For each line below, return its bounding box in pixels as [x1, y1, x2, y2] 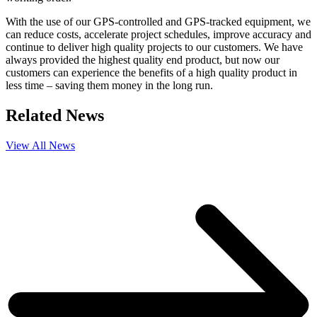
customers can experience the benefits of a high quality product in [6, 67, 297, 79]
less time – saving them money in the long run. [6, 79, 213, 92]
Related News [6, 106, 104, 125]
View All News [6, 139, 75, 152]
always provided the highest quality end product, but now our [6, 54, 279, 67]
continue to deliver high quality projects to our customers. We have [6, 41, 303, 54]
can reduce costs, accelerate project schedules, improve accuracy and [6, 28, 311, 41]
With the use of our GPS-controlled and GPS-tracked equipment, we [6, 16, 311, 28]
